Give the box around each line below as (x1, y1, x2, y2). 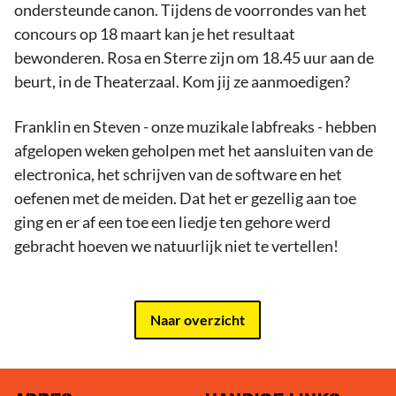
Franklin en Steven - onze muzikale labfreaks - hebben (14, 117, 377, 136)
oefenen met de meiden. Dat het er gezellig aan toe (14, 188, 356, 208)
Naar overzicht (150, 311, 245, 328)
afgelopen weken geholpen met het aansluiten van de (14, 141, 373, 160)
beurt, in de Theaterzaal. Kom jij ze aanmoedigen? (14, 72, 350, 91)
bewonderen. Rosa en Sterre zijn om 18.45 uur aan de (14, 48, 374, 67)
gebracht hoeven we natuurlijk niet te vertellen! (14, 236, 339, 255)
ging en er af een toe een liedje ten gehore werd (14, 212, 331, 232)
